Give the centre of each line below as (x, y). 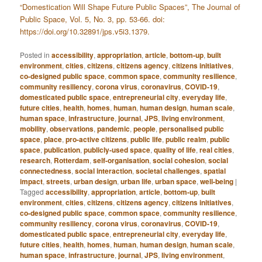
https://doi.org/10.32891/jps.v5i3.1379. (85, 32)
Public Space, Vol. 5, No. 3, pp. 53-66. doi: (93, 19)
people (145, 129)
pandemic (114, 129)
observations (72, 129)
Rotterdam (72, 161)
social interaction (104, 171)
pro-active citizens (96, 139)
